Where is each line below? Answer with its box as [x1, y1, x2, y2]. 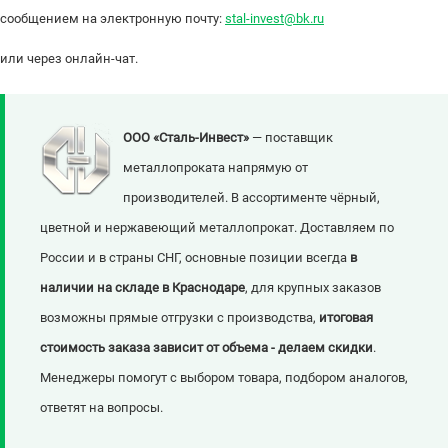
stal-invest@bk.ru [225, 11, 324, 27]
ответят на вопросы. [40, 400, 163, 416]
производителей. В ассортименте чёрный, [123, 190, 380, 206]
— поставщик [249, 130, 333, 146]
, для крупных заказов [245, 280, 381, 296]
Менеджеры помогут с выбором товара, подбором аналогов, [40, 370, 408, 386]
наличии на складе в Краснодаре [40, 280, 245, 296]
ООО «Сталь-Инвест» [123, 130, 249, 146]
